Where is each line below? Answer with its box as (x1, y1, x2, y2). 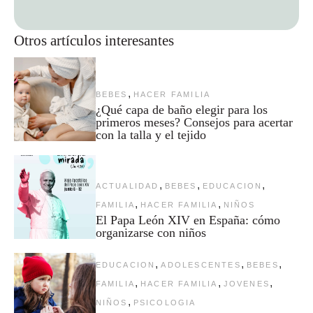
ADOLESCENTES (161, 260, 241, 269)
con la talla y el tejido (95, 127, 206, 142)
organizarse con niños (95, 225, 206, 240)
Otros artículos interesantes (14, 31, 174, 48)
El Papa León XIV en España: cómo (95, 212, 280, 227)
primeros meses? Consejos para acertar (95, 115, 293, 129)
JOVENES (223, 279, 270, 288)
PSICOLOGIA (133, 298, 196, 307)
